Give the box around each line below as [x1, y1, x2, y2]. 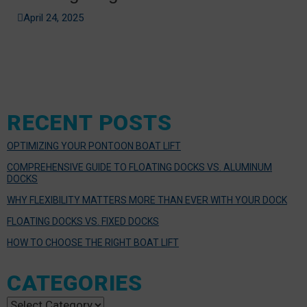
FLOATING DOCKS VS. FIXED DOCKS [7, 216, 159, 227]
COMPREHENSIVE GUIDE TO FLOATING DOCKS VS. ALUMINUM [7, 162, 272, 173]
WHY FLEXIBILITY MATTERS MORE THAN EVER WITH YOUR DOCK [7, 195, 287, 206]
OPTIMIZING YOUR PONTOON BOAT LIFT [7, 140, 181, 151]
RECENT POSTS [7, 110, 172, 136]
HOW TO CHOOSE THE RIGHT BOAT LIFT [7, 237, 179, 248]
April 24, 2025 [23, 12, 84, 24]
